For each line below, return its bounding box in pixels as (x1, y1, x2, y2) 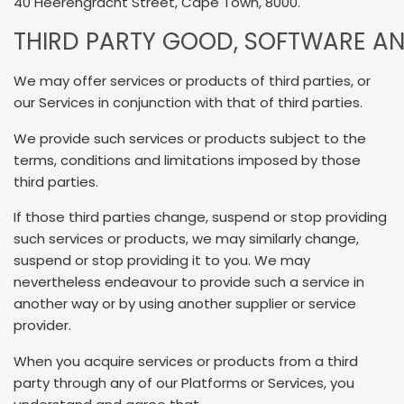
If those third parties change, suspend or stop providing (14, 207, 387, 227)
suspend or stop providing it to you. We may (14, 251, 310, 271)
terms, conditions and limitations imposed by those (14, 150, 361, 170)
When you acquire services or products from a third (14, 351, 358, 371)
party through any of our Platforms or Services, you (14, 372, 354, 392)
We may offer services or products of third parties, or (14, 71, 371, 91)
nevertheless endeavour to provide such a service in (14, 272, 364, 292)
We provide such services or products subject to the (14, 128, 366, 148)
